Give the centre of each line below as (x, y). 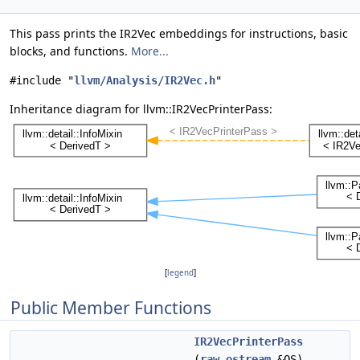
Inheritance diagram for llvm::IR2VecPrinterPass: (141, 109)
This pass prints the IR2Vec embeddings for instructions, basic (179, 33)
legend (180, 273)
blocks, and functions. (70, 51)
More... (150, 51)
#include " (42, 80)
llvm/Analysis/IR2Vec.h (145, 80)
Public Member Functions (111, 308)
